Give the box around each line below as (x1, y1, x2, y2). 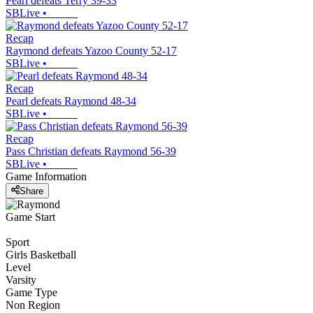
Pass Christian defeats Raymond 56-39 (6, 145, 176, 158)
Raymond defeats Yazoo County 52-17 (6, 45, 177, 57)
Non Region (6, 298, 60, 311)
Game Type (6, 286, 57, 298)
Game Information (6, 170, 87, 183)
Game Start (6, 210, 55, 223)
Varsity (6, 273, 36, 286)
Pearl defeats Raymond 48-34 (6, 95, 136, 108)
